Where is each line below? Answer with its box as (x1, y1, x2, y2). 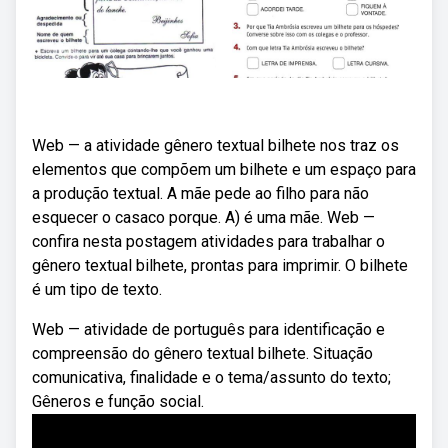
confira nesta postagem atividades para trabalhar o (32, 232, 385, 251)
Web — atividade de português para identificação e (32, 320, 385, 339)
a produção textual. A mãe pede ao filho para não (32, 184, 369, 203)
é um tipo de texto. (32, 280, 162, 299)
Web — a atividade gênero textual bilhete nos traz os (32, 136, 399, 155)
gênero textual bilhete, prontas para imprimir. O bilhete (32, 256, 408, 275)
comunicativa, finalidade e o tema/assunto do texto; (32, 368, 391, 387)
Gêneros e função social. (32, 392, 204, 411)
